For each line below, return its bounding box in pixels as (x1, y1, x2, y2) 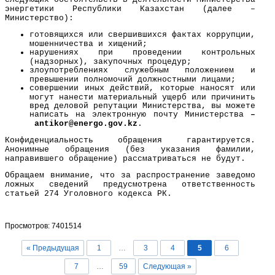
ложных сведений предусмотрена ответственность (5, 180, 255, 189)
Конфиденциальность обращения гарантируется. (5, 136, 255, 145)
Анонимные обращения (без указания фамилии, (5, 145, 255, 154)
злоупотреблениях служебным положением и (29, 66, 255, 75)
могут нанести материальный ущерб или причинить (29, 93, 255, 101)
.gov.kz (103, 119, 137, 128)
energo (74, 119, 103, 128)
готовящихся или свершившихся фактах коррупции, (29, 30, 255, 39)
